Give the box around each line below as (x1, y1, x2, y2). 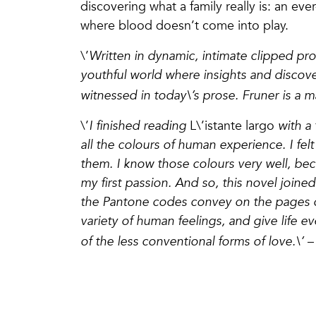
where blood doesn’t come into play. (80, 18, 288, 33)
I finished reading (89, 118, 190, 133)
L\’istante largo (190, 118, 274, 133)
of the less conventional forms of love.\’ (80, 233, 304, 249)
